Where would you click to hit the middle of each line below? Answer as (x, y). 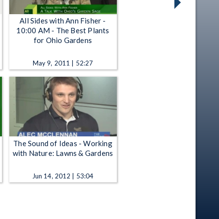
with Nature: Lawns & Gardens (63, 153)
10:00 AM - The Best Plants (63, 31)
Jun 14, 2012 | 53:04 (63, 176)
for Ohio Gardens (63, 40)
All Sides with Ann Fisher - (63, 21)
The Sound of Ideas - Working (63, 143)
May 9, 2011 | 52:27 (63, 63)
